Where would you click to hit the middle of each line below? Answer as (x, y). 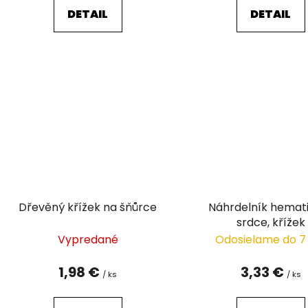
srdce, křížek (271, 222)
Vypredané (88, 239)
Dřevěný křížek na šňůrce (88, 207)
